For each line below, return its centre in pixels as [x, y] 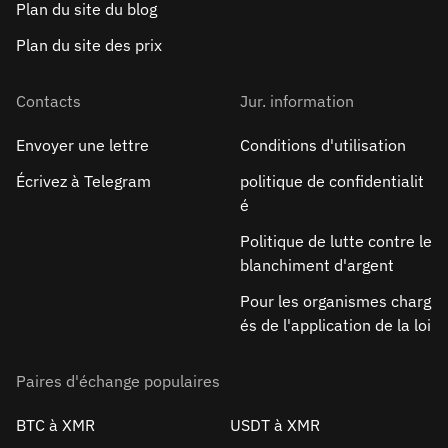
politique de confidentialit [332, 181]
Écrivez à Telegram [83, 181]
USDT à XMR [275, 425]
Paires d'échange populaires [118, 381]
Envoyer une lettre [82, 145]
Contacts [48, 101]
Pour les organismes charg [335, 301]
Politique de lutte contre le [336, 241]
